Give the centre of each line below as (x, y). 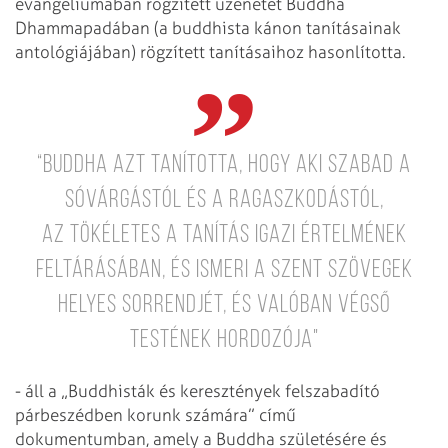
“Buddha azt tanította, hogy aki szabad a (224, 165)
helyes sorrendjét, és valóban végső (224, 305)
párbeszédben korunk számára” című (155, 414)
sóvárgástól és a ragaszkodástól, (224, 200)
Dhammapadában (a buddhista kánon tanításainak (208, 27)
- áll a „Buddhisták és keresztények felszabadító (197, 390)
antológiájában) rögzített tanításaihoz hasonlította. (212, 51)
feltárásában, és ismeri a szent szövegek (224, 270)
